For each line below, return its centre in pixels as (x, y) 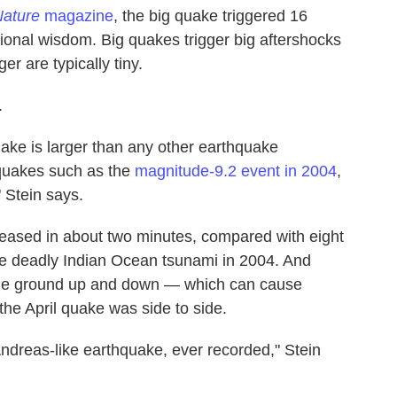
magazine (77, 16)
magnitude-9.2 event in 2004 (236, 171)
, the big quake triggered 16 (210, 16)
